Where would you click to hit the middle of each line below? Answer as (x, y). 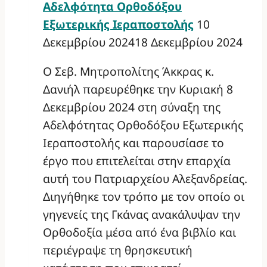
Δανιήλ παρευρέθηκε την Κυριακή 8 (138, 89)
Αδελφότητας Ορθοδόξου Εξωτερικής (143, 125)
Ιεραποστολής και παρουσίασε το (133, 142)
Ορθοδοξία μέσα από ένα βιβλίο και (139, 232)
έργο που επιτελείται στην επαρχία (137, 160)
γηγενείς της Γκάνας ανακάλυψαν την (142, 214)
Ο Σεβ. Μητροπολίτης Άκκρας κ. (128, 71)
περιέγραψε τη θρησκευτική (118, 250)
